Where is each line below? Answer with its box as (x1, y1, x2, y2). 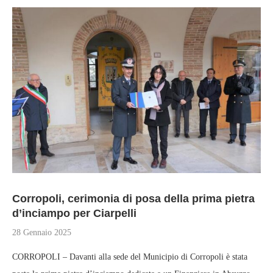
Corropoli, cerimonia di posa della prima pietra (12, 193, 255, 205)
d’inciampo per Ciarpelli (12, 207, 136, 219)
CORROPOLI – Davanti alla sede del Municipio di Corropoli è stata (12, 252, 247, 261)
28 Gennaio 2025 (12, 228, 71, 237)
